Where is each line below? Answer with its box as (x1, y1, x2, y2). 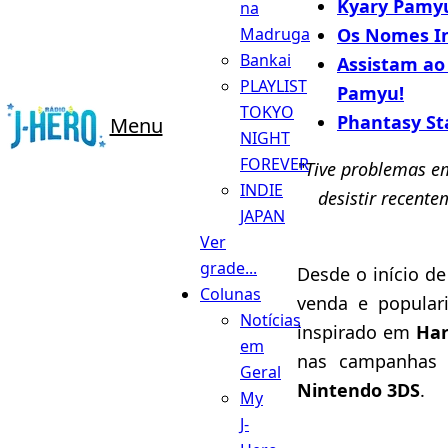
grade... (200, 256, 257, 279)
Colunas (200, 282, 261, 305)
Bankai (240, 48, 291, 71)
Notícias (240, 308, 301, 331)
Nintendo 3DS (297, 377, 420, 402)
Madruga (240, 22, 310, 45)
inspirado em (297, 319, 411, 344)
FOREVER (240, 152, 309, 175)
